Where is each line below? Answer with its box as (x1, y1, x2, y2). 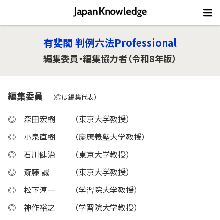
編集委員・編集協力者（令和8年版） (43, 52, 177, 65)
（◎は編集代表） (52, 92, 97, 102)
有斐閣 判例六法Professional (43, 35, 177, 50)
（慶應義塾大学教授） (71, 130, 149, 142)
